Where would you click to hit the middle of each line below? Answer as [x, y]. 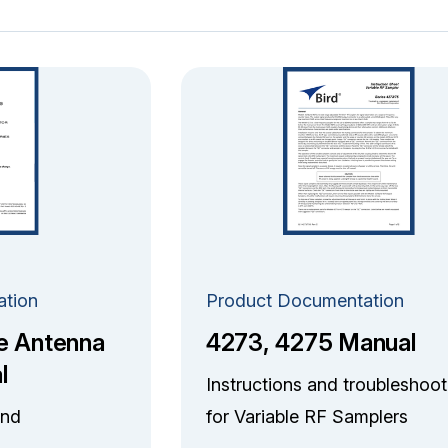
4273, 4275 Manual [310, 342]
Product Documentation [304, 300]
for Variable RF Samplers [306, 416]
